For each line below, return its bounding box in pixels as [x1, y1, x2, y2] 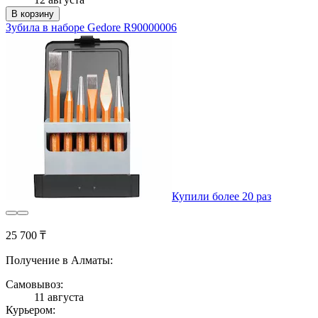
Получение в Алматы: [6, 253, 113, 266]
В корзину [11, 8, 54, 19]
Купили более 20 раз [172, 190, 271, 202]
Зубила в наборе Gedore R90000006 [6, 21, 177, 33]
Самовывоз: [6, 278, 63, 290]
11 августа [34, 290, 84, 303]
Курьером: [6, 303, 55, 316]
